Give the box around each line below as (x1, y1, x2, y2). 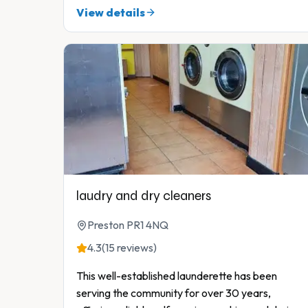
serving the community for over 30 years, (76, 286, 271, 300)
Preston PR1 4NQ (87, 218, 168, 232)
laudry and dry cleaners (76, 188, 211, 204)
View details (76, 5, 145, 20)
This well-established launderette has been (76, 269, 277, 283)
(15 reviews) (102, 241, 157, 255)
